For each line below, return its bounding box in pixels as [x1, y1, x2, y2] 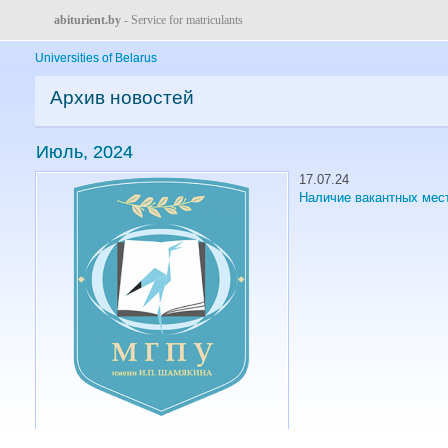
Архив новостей [50, 87, 194, 108]
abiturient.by [54, 13, 121, 27]
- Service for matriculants [121, 13, 243, 27]
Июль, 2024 [36, 141, 133, 162]
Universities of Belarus [35, 51, 157, 65]
